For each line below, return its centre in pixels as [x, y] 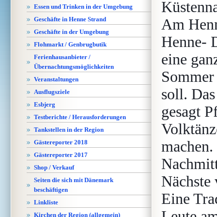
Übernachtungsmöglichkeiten [74, 67]
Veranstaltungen [56, 79]
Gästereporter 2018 [61, 142]
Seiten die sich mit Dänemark [74, 180]
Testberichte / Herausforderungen [80, 117]
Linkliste [46, 202]
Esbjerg [45, 104]
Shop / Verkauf [54, 167]
